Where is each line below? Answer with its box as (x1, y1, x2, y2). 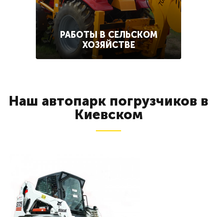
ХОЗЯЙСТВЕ (82, 40, 135, 50)
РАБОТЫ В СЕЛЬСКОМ (60, 30, 157, 40)
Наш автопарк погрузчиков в (9, 93, 208, 109)
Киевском (74, 107, 143, 123)
